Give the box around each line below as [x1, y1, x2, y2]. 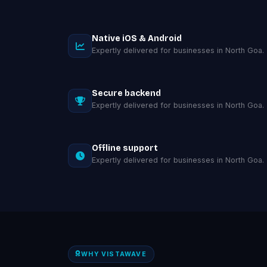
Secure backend [92, 88, 161, 98]
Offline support [92, 143, 158, 153]
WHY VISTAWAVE [81, 250, 147, 258]
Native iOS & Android [92, 33, 182, 44]
